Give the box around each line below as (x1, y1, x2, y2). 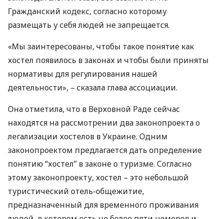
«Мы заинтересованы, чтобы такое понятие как (8, 41, 194, 52)
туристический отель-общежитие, (8, 186, 144, 197)
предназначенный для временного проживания (8, 199, 198, 210)
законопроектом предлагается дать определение (8, 145, 202, 155)
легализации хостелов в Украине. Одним (8, 131, 168, 142)
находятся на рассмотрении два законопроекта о (8, 117, 200, 128)
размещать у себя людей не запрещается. (8, 20, 170, 30)
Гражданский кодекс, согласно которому (8, 6, 167, 17)
